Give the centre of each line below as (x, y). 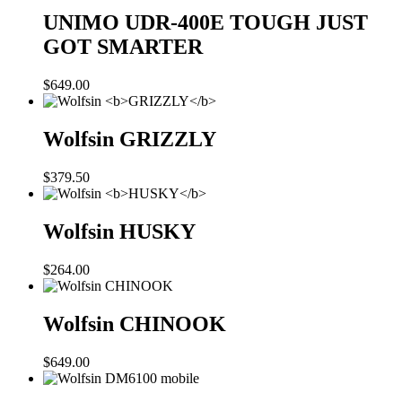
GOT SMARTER (123, 47)
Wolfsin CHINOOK (135, 323)
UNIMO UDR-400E (136, 23)
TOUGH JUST (299, 23)
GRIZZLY (168, 140)
